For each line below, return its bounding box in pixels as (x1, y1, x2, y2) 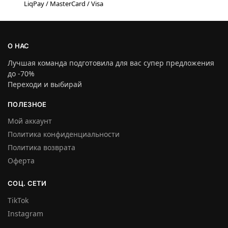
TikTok (8, 195, 28, 205)
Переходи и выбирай (8, 79, 82, 89)
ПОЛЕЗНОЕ (8, 100, 47, 108)
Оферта (8, 156, 35, 166)
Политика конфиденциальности (8, 129, 120, 139)
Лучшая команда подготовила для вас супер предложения (8, 58, 214, 68)
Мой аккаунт (8, 116, 52, 126)
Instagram (8, 208, 43, 218)
